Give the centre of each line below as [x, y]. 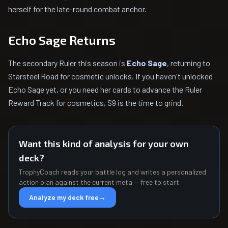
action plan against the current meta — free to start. [100, 182]
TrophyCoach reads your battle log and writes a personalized [112, 172]
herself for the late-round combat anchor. [77, 9]
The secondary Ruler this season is [67, 63]
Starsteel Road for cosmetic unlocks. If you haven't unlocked [110, 76]
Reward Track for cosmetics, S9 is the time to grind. [96, 103]
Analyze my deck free [64, 197]
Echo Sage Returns [62, 40]
